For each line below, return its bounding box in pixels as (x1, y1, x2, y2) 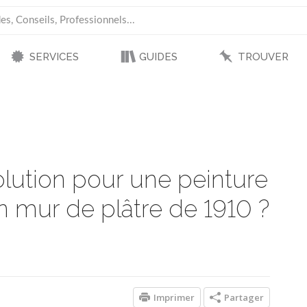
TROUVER (237, 51, 288, 63)
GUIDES (138, 51, 177, 63)
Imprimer (153, 291, 195, 304)
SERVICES (29, 51, 79, 63)
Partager (224, 291, 264, 304)
